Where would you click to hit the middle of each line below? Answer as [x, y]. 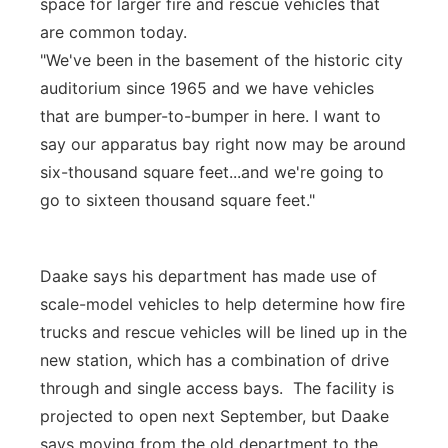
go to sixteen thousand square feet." [177, 200]
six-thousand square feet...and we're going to [212, 172]
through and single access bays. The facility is [217, 388]
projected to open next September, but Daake [214, 416]
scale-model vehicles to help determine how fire [222, 304]
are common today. [113, 32]
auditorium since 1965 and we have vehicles [207, 88]
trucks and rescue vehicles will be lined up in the [223, 332]
